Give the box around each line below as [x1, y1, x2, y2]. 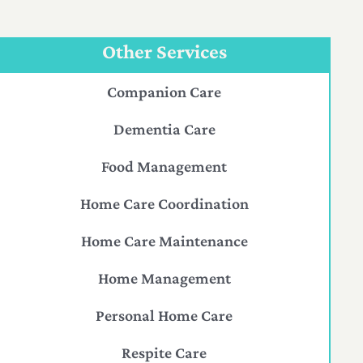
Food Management [101, 157, 228, 175]
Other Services [101, 41, 227, 62]
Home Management [97, 269, 231, 287]
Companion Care [107, 83, 222, 100]
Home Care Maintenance [80, 232, 248, 250]
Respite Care [122, 344, 207, 361]
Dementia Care [113, 120, 216, 138]
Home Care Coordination [79, 194, 249, 212]
